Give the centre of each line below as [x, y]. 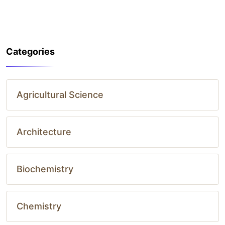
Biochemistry [45, 169]
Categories [30, 51]
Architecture [44, 132]
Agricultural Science [60, 94]
